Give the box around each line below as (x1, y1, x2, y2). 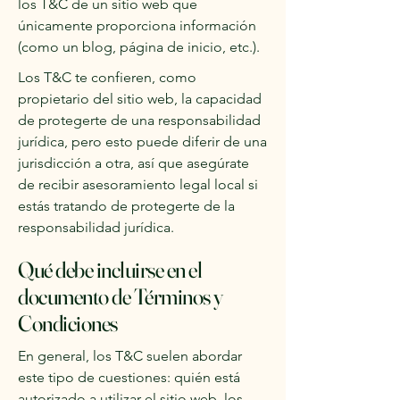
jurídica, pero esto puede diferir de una (18, 133, 267, 150)
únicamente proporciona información (18, 17, 256, 34)
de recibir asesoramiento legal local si (18, 176, 258, 193)
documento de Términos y (18, 283, 223, 310)
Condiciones (18, 310, 118, 337)
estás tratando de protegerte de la (18, 197, 235, 214)
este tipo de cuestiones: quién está (18, 369, 240, 386)
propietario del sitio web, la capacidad (18, 90, 262, 107)
